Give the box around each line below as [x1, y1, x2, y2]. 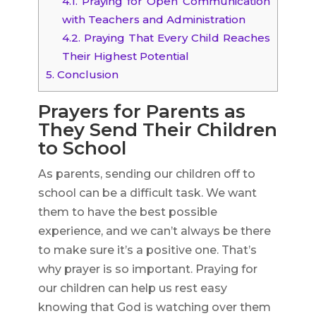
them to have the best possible [37, 205, 217, 219]
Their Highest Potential [61, 49, 189, 63]
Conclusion [54, 68, 119, 82]
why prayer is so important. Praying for [37, 262, 257, 276]
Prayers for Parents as [37, 100, 245, 123]
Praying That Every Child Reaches [80, 31, 270, 45]
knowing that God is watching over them [37, 300, 271, 315]
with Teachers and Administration [61, 13, 245, 27]
